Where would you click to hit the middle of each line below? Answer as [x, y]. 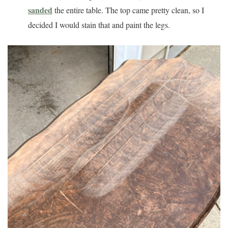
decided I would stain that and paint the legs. [100, 24]
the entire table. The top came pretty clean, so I [128, 10]
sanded [40, 10]
